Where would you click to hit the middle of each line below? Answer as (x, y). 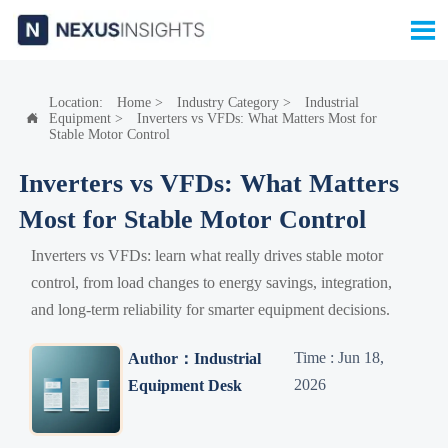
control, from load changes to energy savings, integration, (212, 282)
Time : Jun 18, (339, 358)
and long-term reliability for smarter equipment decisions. (211, 309)
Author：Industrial (194, 358)
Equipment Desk (184, 385)
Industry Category (227, 102)
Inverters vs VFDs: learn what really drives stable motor (207, 255)
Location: (77, 102)
